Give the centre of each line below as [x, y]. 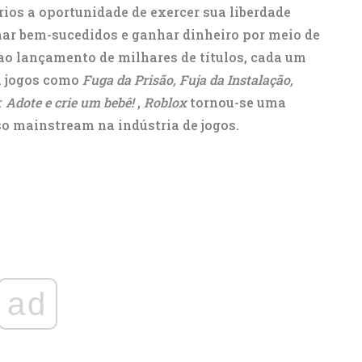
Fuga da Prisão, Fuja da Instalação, [188, 80]
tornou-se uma [236, 102]
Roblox [165, 102]
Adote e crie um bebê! [70, 102]
